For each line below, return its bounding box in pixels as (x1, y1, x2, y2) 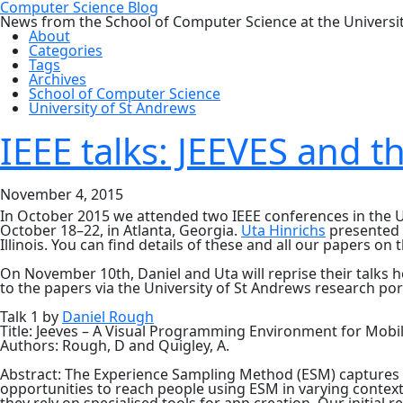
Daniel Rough (62, 307, 154, 327)
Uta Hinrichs (241, 220, 326, 240)
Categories (29, 40, 103, 60)
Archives (29, 69, 86, 89)
